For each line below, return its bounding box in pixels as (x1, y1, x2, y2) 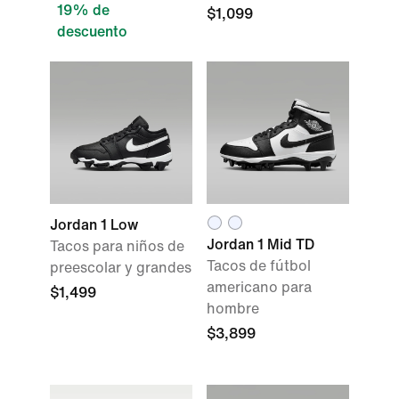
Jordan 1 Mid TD (207, 237, 314, 252)
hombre (207, 301, 259, 316)
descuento (57, 24, 127, 39)
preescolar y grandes (50, 260, 191, 275)
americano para (207, 280, 312, 295)
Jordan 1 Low (50, 217, 138, 232)
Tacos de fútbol (207, 258, 311, 273)
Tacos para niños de (50, 239, 184, 254)
